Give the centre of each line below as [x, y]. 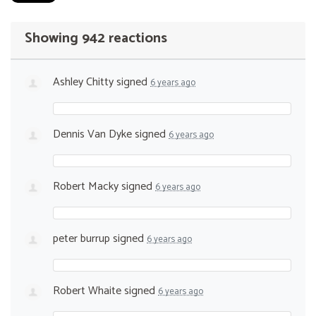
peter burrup [81, 239]
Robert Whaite [87, 291]
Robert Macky [86, 187]
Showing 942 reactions [96, 39]
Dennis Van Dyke [92, 135]
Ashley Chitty [83, 83]
